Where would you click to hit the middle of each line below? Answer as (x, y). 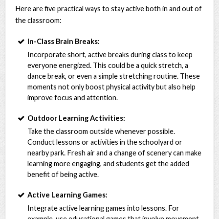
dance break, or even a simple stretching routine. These (114, 76)
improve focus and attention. (73, 97)
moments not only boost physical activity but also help (112, 87)
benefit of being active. (63, 174)
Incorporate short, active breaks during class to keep (110, 54)
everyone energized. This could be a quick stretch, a (108, 65)
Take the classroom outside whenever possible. (101, 131)
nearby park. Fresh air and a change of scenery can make (115, 153)
